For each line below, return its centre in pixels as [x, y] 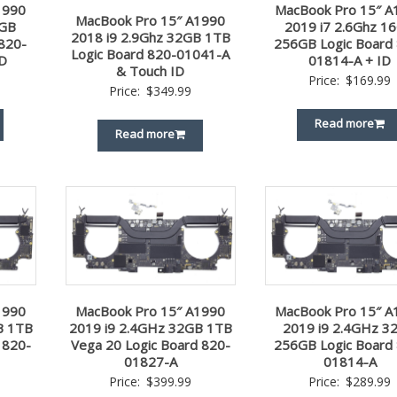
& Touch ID [151, 70]
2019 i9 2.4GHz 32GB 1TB [150, 327]
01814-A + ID [350, 60]
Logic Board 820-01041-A [151, 54]
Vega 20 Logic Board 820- [150, 344]
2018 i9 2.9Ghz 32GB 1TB [150, 37]
